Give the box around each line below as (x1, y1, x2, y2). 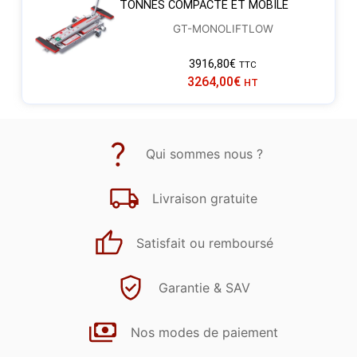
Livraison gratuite (151, 190, 257, 206)
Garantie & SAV (159, 279, 250, 296)
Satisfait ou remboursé (135, 234, 273, 251)
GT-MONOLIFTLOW (172, 22, 273, 36)
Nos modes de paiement (131, 324, 278, 340)
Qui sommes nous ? (146, 145, 263, 162)
